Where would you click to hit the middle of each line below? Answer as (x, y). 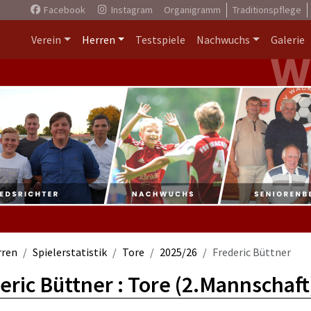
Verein (46, 40)
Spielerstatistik (70, 252)
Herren (98, 40)
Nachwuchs (224, 40)
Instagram (131, 10)
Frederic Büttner (252, 252)
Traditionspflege (267, 10)
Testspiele (161, 40)
